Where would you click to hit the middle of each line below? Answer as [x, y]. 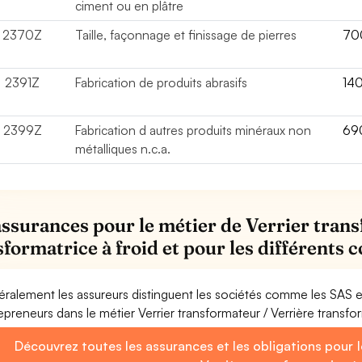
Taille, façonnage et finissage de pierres [186, 35]
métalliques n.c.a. [123, 149]
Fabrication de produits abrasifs [162, 82]
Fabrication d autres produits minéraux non [194, 130]
